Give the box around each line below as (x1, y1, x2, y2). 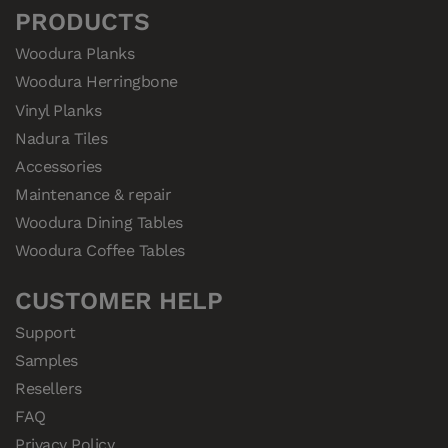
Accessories (15, 156, 102, 176)
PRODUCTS (15, 7, 150, 37)
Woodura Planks (15, 44, 135, 64)
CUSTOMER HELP (15, 285, 223, 315)
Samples (15, 350, 78, 370)
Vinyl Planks (15, 100, 102, 120)
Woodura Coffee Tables (15, 241, 185, 261)
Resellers (15, 379, 82, 399)
